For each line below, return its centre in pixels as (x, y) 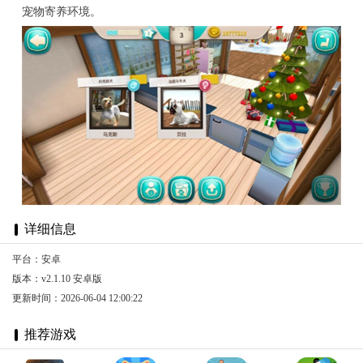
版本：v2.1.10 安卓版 (57, 279)
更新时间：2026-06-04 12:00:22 (77, 299)
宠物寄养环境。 (61, 11)
